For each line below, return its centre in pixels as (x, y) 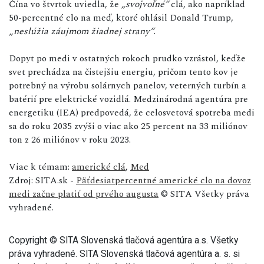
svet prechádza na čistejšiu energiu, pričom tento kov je (123, 72)
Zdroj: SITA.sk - (42, 180)
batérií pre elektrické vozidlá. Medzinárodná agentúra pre (128, 99)
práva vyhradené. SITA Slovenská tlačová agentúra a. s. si (124, 253)
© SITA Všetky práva (204, 194)
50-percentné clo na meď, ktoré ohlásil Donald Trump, (121, 17)
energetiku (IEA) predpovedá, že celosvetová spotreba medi (132, 112)
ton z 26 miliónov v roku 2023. (70, 139)
